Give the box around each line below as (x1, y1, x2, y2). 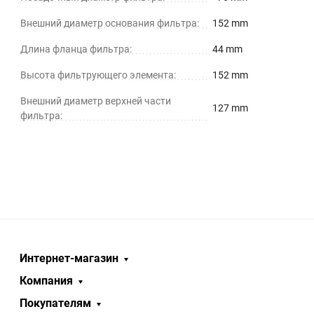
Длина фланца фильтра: (20, 43, 132, 55)
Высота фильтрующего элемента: (20, 69, 176, 81)
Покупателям (20, 296, 91, 310)
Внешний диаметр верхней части (20, 95, 171, 107)
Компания (20, 274, 73, 288)
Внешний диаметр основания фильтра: (20, 18, 199, 29)
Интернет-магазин (20, 252, 118, 266)
